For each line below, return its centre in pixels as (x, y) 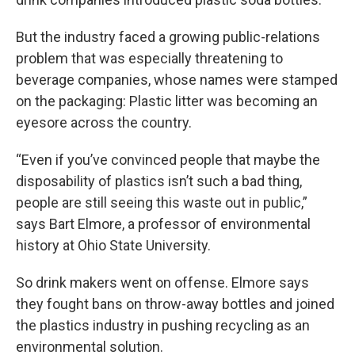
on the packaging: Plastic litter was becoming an (167, 101)
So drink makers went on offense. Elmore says (162, 282)
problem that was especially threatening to (149, 58)
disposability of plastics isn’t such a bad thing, (159, 181)
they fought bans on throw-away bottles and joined (175, 304)
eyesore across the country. (104, 122)
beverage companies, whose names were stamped (177, 80)
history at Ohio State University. (113, 245)
